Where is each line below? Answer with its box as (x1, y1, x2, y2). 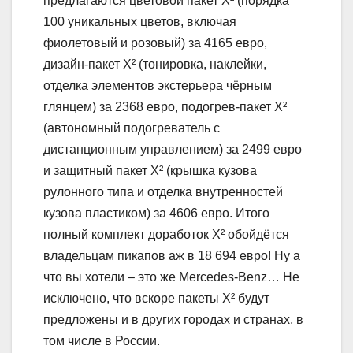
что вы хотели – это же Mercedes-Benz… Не (43, 269, 299, 284)
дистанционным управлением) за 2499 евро (43, 142, 302, 156)
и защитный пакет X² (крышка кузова (43, 163, 257, 177)
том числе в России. (43, 333, 160, 347)
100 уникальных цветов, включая (43, 14, 236, 28)
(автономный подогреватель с (43, 121, 220, 135)
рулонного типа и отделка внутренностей (43, 184, 283, 199)
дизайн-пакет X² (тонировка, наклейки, (43, 57, 266, 71)
